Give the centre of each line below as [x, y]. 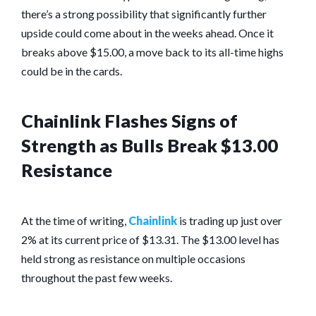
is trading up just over [230, 220]
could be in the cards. [72, 71]
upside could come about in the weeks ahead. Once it [147, 32]
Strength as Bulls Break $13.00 [150, 145]
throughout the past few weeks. [97, 277]
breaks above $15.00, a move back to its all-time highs [152, 51]
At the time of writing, [75, 220]
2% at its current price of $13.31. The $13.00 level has [150, 239]
